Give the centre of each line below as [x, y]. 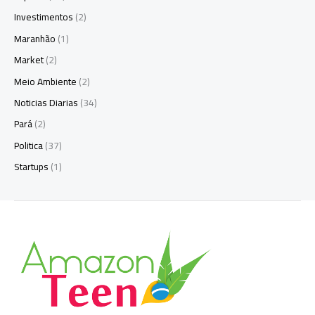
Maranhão [35, 38]
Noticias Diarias [46, 102]
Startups [31, 167]
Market [29, 60]
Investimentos [44, 17]
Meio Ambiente [45, 81]
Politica [28, 145]
